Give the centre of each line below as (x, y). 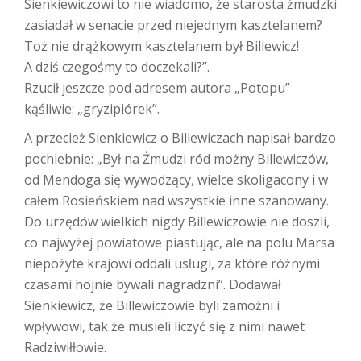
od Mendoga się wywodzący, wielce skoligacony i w (176, 180)
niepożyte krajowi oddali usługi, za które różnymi (172, 263)
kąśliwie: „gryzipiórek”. (92, 109)
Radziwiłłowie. (65, 347)
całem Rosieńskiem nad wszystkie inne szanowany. (176, 201)
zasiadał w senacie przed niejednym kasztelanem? (173, 25)
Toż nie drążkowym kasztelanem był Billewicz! (162, 46)
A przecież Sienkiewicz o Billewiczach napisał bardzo (180, 138)
